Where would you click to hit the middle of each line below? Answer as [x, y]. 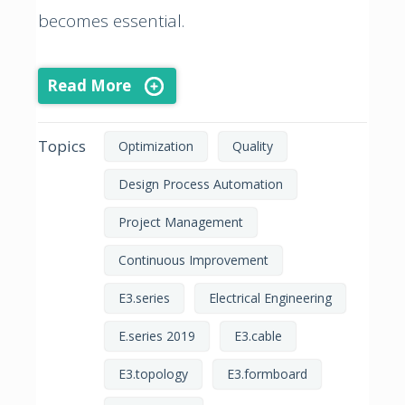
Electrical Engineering [270, 297]
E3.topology [153, 373]
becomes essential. [111, 20]
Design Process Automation [201, 184]
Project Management [181, 221]
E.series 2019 [157, 335]
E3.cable [258, 335]
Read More [89, 85]
